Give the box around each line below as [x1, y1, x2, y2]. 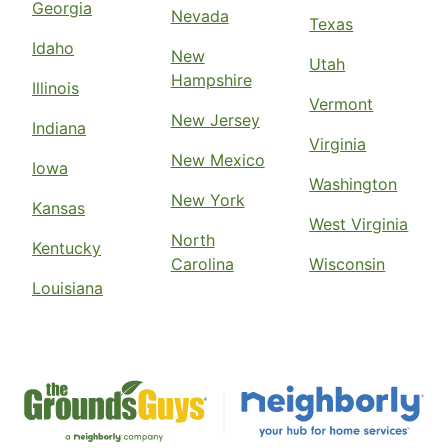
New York [170, 190, 245, 211]
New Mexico [170, 150, 265, 171]
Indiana [32, 118, 86, 139]
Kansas [32, 198, 85, 219]
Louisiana [32, 278, 103, 299]
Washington [309, 174, 398, 195]
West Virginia [309, 214, 409, 235]
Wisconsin [309, 254, 386, 275]
